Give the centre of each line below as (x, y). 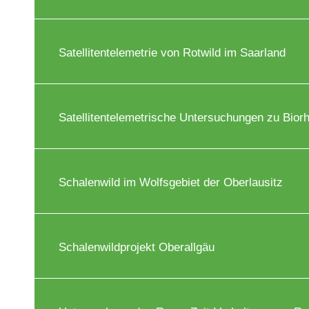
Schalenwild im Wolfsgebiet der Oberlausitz (171, 182)
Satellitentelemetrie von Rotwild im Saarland (172, 53)
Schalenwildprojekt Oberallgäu (137, 247)
